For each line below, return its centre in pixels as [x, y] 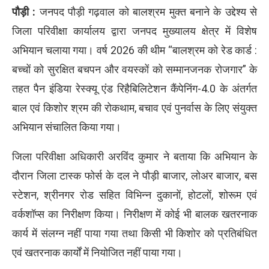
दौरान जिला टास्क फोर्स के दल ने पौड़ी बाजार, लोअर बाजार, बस [134, 176]
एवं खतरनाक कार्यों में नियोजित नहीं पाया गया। [97, 253]
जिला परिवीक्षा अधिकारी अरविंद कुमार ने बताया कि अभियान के [134, 157]
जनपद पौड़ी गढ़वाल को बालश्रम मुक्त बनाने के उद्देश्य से [147, 12]
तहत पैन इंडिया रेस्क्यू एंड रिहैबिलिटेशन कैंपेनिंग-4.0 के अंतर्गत [134, 89]
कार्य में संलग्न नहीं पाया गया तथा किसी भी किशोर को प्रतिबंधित [134, 234]
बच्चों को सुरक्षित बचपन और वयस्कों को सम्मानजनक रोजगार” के [134, 70]
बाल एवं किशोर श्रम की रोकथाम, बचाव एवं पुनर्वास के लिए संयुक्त [134, 108]
